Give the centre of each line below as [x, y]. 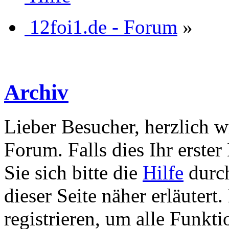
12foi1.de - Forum [104, 27]
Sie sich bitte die [73, 172]
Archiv [36, 92]
